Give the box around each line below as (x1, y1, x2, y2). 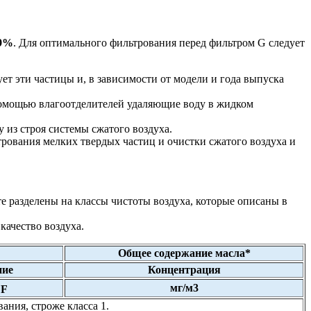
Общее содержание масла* (117, 246, 251, 259)
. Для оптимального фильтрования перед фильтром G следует (13, 36, 305, 49)
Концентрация (147, 263, 221, 276)
